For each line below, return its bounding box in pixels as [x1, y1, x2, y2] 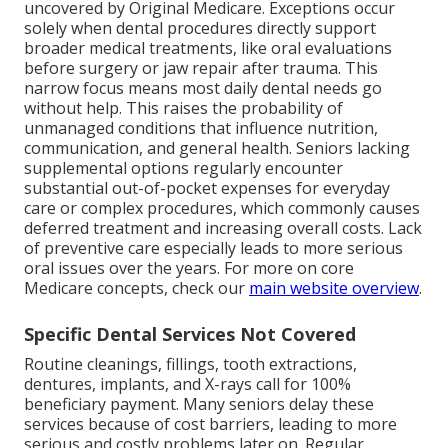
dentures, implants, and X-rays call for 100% [24, 373, 351, 396]
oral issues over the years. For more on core [24, 257, 354, 280]
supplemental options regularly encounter [24, 157, 343, 180]
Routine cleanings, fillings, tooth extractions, [24, 353, 357, 376]
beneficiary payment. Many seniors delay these [24, 393, 374, 416]
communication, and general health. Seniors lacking [24, 137, 410, 160]
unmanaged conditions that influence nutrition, [24, 117, 378, 140]
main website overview [249, 277, 419, 300]
